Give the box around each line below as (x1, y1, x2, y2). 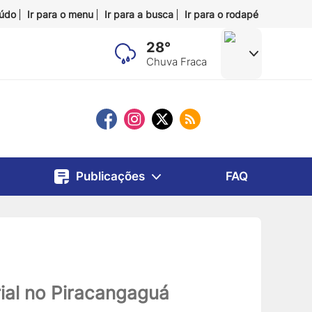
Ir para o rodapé (184, 8, 258, 20)
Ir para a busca (104, 8, 173, 20)
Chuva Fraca (146, 55, 207, 69)
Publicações (75, 169, 145, 184)
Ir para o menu (26, 8, 93, 20)
